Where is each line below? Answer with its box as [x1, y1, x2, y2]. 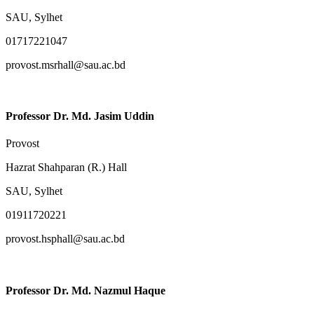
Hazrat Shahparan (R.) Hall [6, 161, 127, 174]
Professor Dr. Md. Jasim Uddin [6, 110, 154, 123]
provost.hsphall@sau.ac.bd [6, 233, 125, 245]
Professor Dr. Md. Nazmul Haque [6, 284, 165, 296]
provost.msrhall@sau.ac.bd [6, 58, 125, 71]
